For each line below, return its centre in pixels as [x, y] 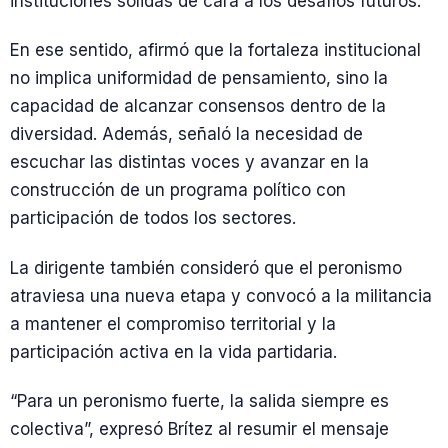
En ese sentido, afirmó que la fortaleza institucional [215, 50]
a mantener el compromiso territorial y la [173, 323]
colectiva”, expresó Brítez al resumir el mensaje [199, 428]
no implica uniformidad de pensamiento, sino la [199, 78]
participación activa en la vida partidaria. [173, 351]
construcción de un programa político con [178, 190]
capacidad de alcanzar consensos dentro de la [198, 106]
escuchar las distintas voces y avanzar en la [189, 162]
